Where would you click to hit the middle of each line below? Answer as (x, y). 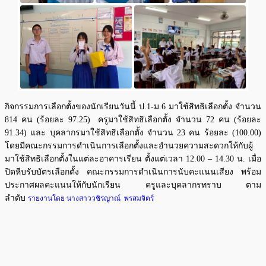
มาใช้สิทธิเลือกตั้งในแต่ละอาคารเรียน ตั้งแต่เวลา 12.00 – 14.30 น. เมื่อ (133, 159)
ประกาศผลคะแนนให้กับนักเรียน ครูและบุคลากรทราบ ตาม (133, 185)
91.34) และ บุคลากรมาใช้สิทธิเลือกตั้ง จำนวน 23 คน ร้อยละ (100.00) (133, 132)
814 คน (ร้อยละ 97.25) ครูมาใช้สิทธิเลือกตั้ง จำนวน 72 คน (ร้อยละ (133, 119)
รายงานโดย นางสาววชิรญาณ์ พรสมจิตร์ (91, 198)
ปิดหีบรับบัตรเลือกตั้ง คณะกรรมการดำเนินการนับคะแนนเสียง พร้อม (133, 172)
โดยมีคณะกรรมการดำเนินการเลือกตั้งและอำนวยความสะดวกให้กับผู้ (129, 145)
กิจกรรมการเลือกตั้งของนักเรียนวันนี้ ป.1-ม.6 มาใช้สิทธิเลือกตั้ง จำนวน (133, 106)
